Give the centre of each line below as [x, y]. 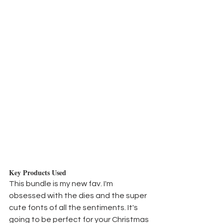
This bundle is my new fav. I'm [62, 184]
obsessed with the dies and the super [79, 196]
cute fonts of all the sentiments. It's [74, 208]
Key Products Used [38, 173]
